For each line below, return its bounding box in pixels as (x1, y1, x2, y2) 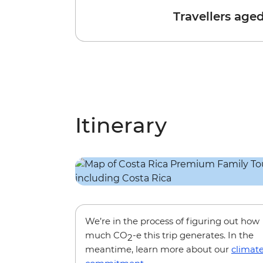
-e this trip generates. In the (133, 230, 254, 241)
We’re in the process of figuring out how (85, 215, 259, 227)
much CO (85, 230, 127, 241)
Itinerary (75, 112, 167, 139)
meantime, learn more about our (85, 244, 231, 255)
